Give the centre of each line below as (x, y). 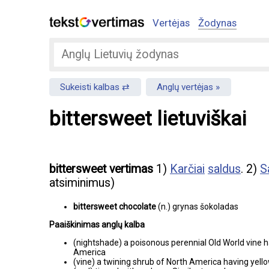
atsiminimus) (82, 183)
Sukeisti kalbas (90, 87)
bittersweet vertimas (101, 169)
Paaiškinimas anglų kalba (97, 224)
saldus (224, 169)
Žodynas (217, 23)
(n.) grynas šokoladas (198, 206)
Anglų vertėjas (185, 87)
